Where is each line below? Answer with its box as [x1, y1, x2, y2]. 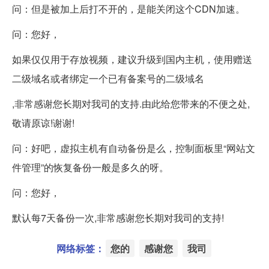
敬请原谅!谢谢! [12, 116, 74, 130]
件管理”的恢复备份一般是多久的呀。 [12, 160, 169, 175]
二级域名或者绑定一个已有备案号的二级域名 [12, 71, 204, 86]
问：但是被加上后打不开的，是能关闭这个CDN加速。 [12, 2, 245, 16]
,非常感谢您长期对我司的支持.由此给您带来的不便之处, [12, 97, 250, 111]
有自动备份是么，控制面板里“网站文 [98, 141, 255, 156]
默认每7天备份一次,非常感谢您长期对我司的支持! [12, 211, 224, 225]
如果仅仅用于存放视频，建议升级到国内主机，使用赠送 [12, 52, 252, 67]
